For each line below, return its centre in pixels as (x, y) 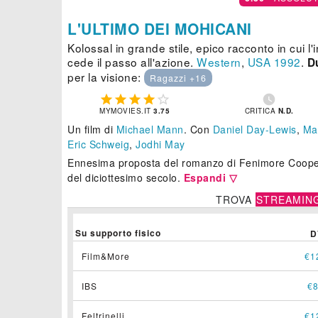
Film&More (106, 256)
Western (219, 62)
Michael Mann (150, 130)
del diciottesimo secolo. (126, 178)
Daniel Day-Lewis (254, 130)
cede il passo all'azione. (132, 62)
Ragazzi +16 (178, 78)
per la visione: (106, 77)
